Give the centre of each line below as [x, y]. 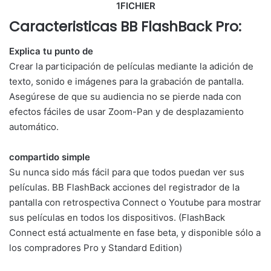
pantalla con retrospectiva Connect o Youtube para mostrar [135, 202]
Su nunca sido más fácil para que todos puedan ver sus [127, 172]
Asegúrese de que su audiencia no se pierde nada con [125, 96]
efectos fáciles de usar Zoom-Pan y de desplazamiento [126, 111]
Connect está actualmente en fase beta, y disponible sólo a [135, 232]
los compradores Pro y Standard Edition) [96, 247]
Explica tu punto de [51, 51]
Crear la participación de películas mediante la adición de [131, 66]
